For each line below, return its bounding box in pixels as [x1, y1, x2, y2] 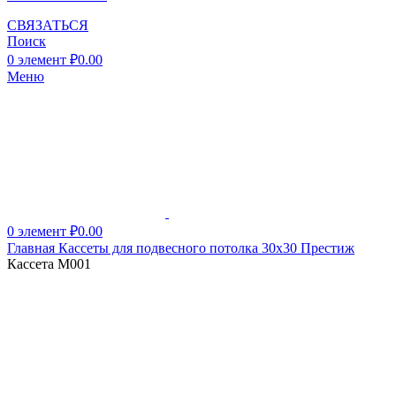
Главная [7, 240, 58, 255]
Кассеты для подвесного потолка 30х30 [58, 240, 301, 255]
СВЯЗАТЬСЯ [7, 18, 88, 33]
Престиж [301, 240, 354, 255]
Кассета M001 [7, 256, 91, 271]
